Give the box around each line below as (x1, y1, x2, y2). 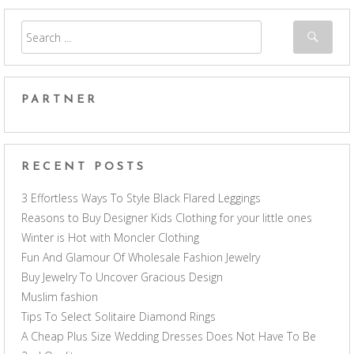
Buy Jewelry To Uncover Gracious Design (21, 269, 223, 285)
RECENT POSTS (21, 161, 146, 174)
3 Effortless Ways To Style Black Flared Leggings (21, 190, 261, 206)
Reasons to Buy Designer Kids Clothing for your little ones (21, 210, 312, 226)
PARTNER (21, 94, 98, 106)
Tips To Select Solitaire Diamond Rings (21, 309, 216, 325)
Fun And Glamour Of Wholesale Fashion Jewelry (21, 250, 260, 265)
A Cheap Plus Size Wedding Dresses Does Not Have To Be (21, 329, 316, 345)
